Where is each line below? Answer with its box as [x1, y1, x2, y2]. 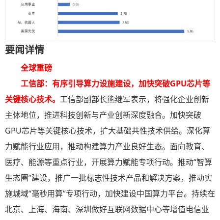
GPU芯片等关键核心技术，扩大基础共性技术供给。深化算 [5, 125, 210, 137]
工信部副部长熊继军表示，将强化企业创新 [60, 94, 209, 105]
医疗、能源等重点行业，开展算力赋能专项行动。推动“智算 [5, 157, 212, 168]
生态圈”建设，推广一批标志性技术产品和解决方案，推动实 [5, 172, 212, 184]
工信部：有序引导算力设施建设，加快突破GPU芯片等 [21, 78, 210, 89]
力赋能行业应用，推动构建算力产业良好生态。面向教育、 [5, 141, 209, 152]
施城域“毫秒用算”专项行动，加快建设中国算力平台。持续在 [5, 188, 215, 199]
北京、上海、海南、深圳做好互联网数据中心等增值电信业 [5, 204, 209, 215]
